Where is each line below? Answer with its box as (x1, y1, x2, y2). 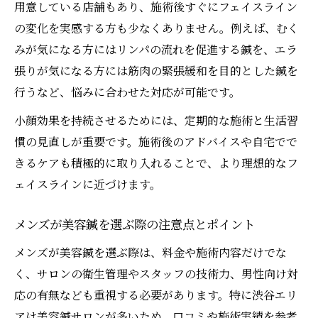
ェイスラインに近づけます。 (14, 176, 161, 193)
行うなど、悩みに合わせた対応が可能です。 (14, 84, 241, 101)
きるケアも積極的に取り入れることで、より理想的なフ (14, 155, 298, 172)
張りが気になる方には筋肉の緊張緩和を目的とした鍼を (14, 62, 298, 79)
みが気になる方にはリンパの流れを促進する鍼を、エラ (14, 41, 297, 58)
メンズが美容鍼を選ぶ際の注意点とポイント (14, 217, 255, 234)
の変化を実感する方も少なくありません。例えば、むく (14, 20, 299, 37)
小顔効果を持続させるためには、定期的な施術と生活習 (14, 112, 298, 129)
